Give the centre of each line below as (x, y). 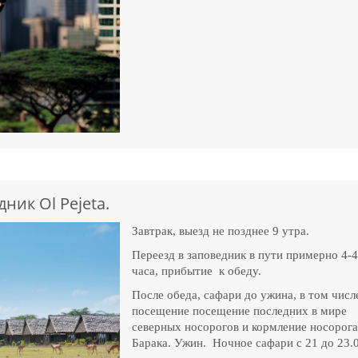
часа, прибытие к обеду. (197, 270)
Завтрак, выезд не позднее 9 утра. (221, 231)
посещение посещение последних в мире (240, 310)
